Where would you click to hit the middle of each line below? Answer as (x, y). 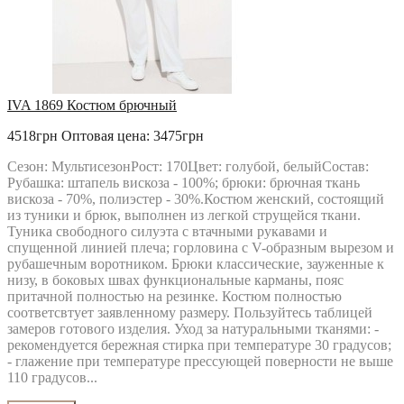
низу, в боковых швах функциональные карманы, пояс (175, 280)
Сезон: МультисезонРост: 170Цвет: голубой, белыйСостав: (188, 166)
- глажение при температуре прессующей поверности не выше (200, 361)
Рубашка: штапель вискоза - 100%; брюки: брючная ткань (184, 183)
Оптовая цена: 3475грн (133, 136)
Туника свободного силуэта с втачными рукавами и (167, 231)
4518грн (34, 136)
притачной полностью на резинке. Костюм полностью (174, 296)
